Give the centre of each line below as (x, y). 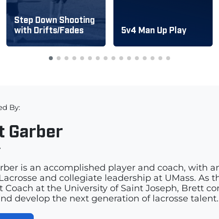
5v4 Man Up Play (154, 30)
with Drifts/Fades (49, 30)
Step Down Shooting (55, 20)
